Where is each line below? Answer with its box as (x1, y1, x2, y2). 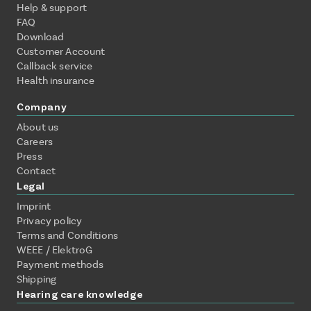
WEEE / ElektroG (17, 243, 93, 256)
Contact (17, 164, 56, 177)
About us (17, 120, 59, 133)
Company (17, 99, 67, 112)
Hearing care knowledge (17, 287, 143, 300)
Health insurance (17, 74, 95, 87)
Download (17, 30, 65, 43)
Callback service (17, 59, 93, 72)
